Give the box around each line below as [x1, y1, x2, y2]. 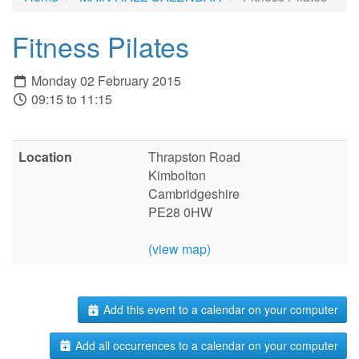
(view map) [148, 240, 211, 259]
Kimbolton [148, 166, 206, 185]
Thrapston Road [148, 147, 240, 167]
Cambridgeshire [148, 184, 240, 204]
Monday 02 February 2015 [28, 71, 181, 91]
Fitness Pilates [12, 26, 189, 66]
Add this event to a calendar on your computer [100, 301, 338, 318]
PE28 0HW [148, 203, 212, 222]
